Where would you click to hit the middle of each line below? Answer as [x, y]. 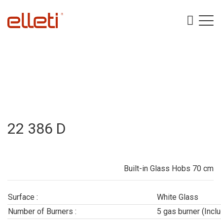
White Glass [178, 197]
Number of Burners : [42, 211]
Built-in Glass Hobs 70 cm [169, 168]
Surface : [23, 197]
